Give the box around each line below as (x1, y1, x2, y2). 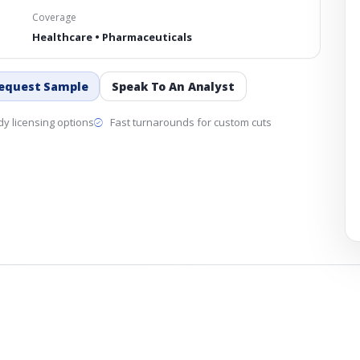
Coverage (32, 10, 76, 24)
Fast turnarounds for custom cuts (108, 115, 272, 129)
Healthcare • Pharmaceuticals (32, 30, 192, 44)
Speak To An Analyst (112, 79, 235, 94)
